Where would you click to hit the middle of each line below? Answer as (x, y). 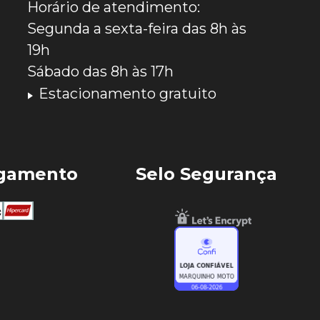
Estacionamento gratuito (128, 93)
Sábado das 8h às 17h (101, 71)
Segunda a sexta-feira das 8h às (137, 28)
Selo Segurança (206, 174)
